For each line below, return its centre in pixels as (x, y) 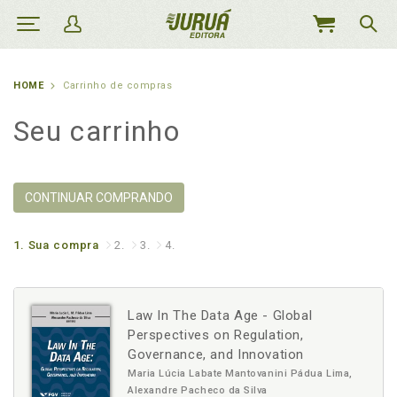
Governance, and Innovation (216, 354)
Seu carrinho (97, 131)
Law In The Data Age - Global (220, 315)
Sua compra (64, 245)
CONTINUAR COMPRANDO (99, 198)
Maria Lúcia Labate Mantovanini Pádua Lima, (240, 374)
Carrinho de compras (118, 86)
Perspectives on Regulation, (216, 335)
